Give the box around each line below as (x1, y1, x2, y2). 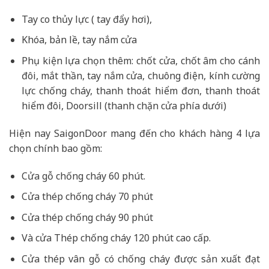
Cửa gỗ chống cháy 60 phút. (21, 169, 145, 183)
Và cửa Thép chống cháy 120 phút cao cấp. (21, 231, 211, 245)
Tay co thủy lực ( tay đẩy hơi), (21, 12, 152, 26)
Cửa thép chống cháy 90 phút (21, 210, 153, 224)
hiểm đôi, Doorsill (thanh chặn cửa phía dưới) (21, 99, 226, 113)
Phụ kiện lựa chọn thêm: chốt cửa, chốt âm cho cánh (21, 54, 260, 68)
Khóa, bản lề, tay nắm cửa (21, 33, 137, 47)
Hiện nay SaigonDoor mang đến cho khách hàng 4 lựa (9, 126, 260, 140)
